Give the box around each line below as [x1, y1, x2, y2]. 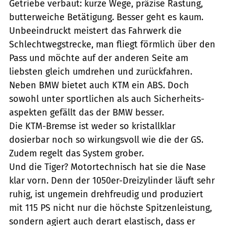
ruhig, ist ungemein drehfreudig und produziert [9, 188, 203, 200]
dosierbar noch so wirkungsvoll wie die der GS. [9, 134, 203, 145]
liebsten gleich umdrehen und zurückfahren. [9, 66, 192, 77]
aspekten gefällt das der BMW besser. [9, 106, 164, 118]
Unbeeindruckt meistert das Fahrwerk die [9, 25, 182, 36]
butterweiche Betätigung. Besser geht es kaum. [9, 11, 203, 23]
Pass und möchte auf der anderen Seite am [9, 52, 188, 64]
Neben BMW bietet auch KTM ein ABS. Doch [9, 79, 189, 91]
